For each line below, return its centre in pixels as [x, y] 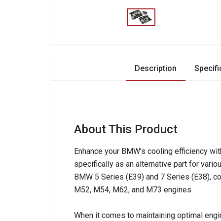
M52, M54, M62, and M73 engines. [133, 190]
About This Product [126, 129]
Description [155, 69]
